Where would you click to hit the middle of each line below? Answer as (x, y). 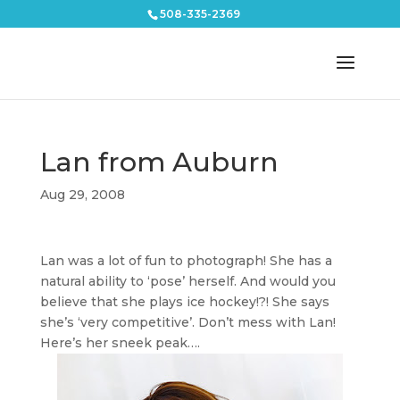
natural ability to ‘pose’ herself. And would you (187, 281)
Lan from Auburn (159, 162)
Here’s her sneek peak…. (120, 343)
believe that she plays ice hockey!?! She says (184, 302)
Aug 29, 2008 (82, 195)
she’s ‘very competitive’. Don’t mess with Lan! (187, 322)
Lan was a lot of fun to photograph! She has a (186, 261)
